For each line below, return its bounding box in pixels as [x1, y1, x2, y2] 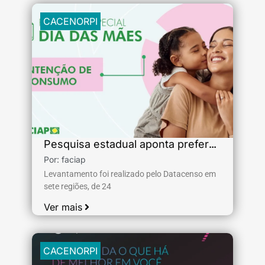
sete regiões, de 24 [44, 182, 111, 191]
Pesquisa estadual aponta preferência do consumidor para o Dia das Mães [209, 138, 216, 150]
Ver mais [44, 201, 82, 213]
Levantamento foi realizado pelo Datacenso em [44, 169, 216, 179]
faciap [62, 154, 86, 164]
